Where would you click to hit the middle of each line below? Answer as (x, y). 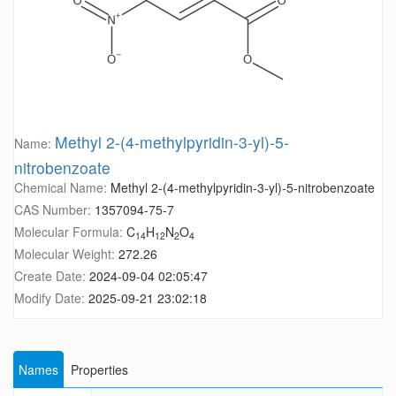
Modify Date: (51, 298)
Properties (99, 370)
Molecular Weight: (66, 254)
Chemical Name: (62, 188)
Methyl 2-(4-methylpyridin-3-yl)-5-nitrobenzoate (243, 188)
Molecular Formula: (70, 232)
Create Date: (52, 276)
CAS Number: (54, 210)
